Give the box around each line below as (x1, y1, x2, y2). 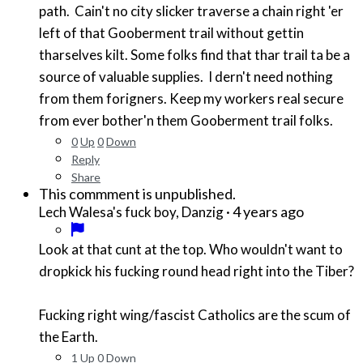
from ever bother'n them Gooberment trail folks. (39, 112, 333, 130)
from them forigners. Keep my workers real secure (39, 90, 344, 108)
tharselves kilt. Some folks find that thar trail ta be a (39, 46, 350, 64)
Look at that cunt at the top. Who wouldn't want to (39, 241, 343, 258)
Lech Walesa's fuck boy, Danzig (39, 203, 224, 221)
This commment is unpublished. (39, 185, 236, 203)
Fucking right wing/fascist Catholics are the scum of (39, 306, 351, 324)
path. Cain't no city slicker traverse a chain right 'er (39, 2, 344, 20)
